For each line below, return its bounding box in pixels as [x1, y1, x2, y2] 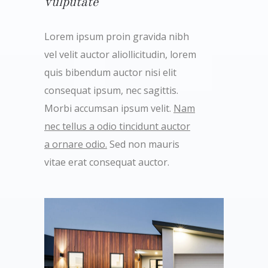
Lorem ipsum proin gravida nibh [44, 30, 189, 43]
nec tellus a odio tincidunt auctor [44, 120, 190, 133]
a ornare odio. [44, 138, 107, 151]
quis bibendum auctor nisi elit [44, 66, 176, 79]
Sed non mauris [107, 138, 179, 151]
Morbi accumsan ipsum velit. [44, 102, 173, 115]
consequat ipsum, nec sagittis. [44, 84, 178, 97]
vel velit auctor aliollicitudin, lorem [44, 48, 196, 61]
